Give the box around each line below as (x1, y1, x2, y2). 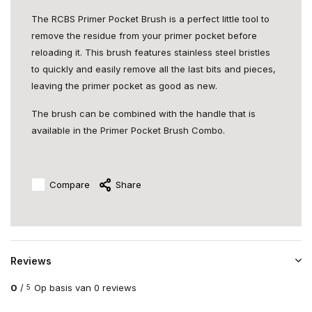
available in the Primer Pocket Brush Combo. (31, 125, 225, 136)
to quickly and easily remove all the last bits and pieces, (31, 63, 276, 75)
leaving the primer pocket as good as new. (31, 80, 217, 91)
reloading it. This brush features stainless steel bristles (31, 47, 270, 58)
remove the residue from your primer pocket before (31, 30, 257, 41)
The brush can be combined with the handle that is (31, 108, 256, 119)
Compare (49, 178, 90, 190)
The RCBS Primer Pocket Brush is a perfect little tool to (31, 13, 270, 24)
